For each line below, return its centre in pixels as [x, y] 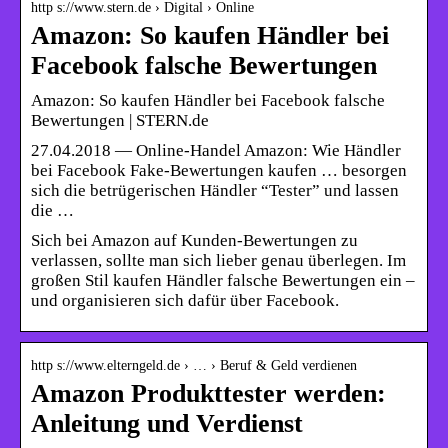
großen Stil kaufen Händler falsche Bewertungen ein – [223, 280]
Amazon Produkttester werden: [208, 393]
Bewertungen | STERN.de [120, 120]
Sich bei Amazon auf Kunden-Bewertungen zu [194, 240]
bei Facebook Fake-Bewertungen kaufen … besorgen [219, 170]
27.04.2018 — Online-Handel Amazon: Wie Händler [216, 150]
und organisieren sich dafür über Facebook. [185, 300]
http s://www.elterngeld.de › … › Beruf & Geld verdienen [194, 365]
